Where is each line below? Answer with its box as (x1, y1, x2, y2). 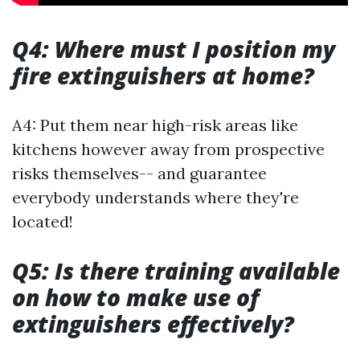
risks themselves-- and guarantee (12, 163, 267, 183)
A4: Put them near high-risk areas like (12, 115, 298, 135)
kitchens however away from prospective (12, 139, 325, 159)
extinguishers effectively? (12, 309, 294, 339)
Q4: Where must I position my (12, 34, 335, 64)
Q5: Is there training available (12, 256, 340, 286)
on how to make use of (12, 282, 259, 313)
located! (12, 211, 73, 231)
